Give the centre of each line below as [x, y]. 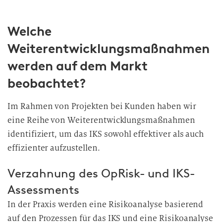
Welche [29, 31]
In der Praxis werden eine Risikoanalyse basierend [106, 204]
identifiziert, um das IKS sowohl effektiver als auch [106, 134]
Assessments [43, 190]
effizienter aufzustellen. [54, 148]
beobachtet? [47, 83]
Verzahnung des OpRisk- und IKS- [101, 173]
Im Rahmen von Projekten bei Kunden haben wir [102, 106]
